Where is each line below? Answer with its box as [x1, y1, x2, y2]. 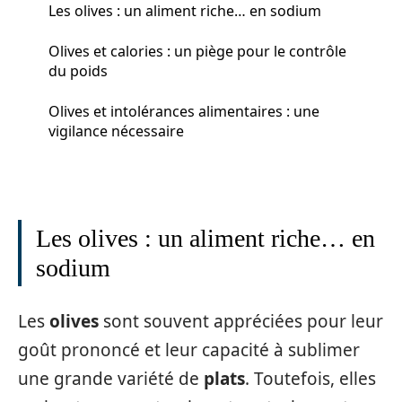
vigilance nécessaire [48, 120, 184, 141]
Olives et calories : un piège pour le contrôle [48, 40, 346, 61]
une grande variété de [18, 366, 204, 390]
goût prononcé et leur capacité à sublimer [18, 337, 360, 362]
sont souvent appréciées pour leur [99, 309, 383, 333]
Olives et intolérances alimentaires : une [48, 100, 319, 121]
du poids [48, 60, 108, 81]
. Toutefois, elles [245, 366, 376, 390]
